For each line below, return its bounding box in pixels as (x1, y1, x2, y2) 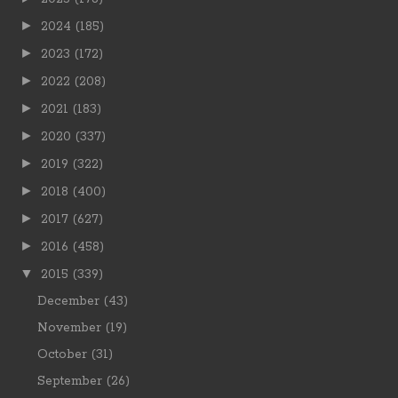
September (36, 372, 102, 389)
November (36, 319, 101, 336)
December (36, 292, 99, 309)
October (36, 346, 87, 362)
